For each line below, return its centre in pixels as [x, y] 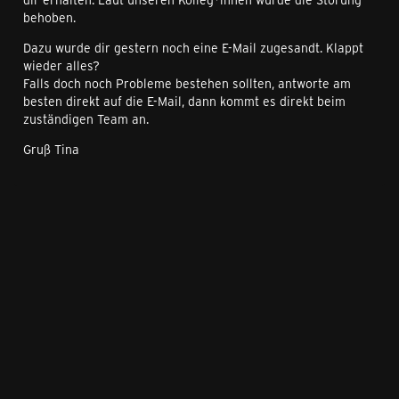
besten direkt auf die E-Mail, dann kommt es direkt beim [184, 102]
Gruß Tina [51, 150]
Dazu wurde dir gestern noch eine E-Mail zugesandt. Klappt [193, 48]
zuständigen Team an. [86, 119]
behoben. [49, 18]
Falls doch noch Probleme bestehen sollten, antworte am [187, 84]
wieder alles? [61, 66]
